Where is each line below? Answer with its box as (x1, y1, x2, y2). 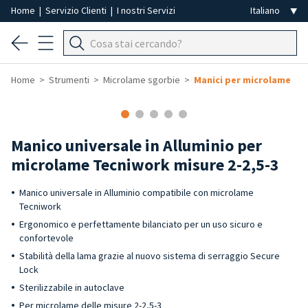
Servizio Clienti (45, 4, 109, 16)
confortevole (19, 232, 74, 244)
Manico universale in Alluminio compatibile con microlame (19, 186, 254, 199)
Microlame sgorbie (103, 74, 180, 86)
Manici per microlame (194, 74, 291, 86)
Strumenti (49, 74, 89, 86)
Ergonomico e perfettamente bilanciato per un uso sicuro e (19, 218, 263, 230)
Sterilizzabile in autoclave (19, 281, 124, 294)
